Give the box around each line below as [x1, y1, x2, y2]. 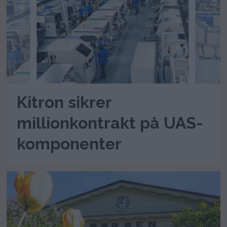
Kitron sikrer [17, 92, 112, 111]
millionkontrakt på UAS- [17, 113, 204, 132]
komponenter [17, 134, 122, 153]
